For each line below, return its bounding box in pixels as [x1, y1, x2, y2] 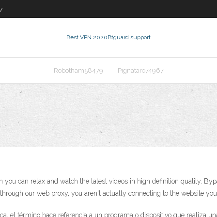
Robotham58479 [53, 67, 103, 74]
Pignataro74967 [117, 67, 164, 74]
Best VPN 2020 [66, 34, 108, 41]
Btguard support [108, 34, 151, 41]
